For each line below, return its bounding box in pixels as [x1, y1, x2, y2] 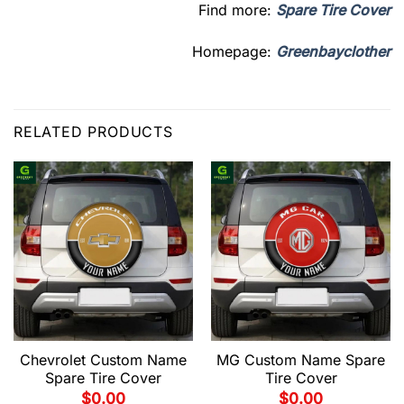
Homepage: [192, 41, 276, 60]
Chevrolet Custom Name [20, 350, 187, 369]
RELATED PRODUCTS [14, 122, 173, 141]
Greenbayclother [276, 41, 390, 60]
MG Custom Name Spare [216, 350, 385, 369]
